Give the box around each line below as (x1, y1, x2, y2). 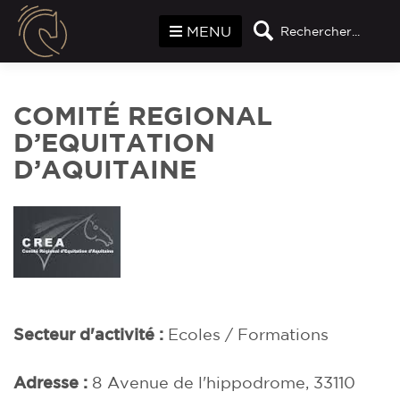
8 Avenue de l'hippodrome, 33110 (92, 373, 356, 391)
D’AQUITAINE (13, 154, 196, 184)
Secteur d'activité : (13, 325, 168, 343)
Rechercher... (280, 24, 360, 38)
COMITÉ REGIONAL (13, 100, 272, 130)
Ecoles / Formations (168, 325, 329, 343)
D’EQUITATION (13, 127, 215, 157)
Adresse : (13, 373, 93, 391)
